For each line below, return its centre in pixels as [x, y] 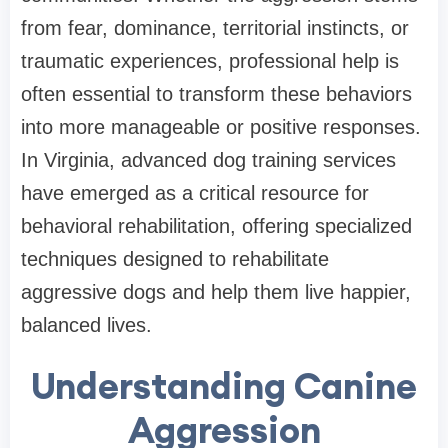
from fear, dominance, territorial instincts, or [215, 28]
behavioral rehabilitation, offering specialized [216, 226]
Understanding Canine [224, 386]
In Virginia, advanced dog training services [208, 160]
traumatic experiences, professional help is [210, 61]
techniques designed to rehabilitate [175, 259]
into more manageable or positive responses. [221, 127]
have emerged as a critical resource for [195, 193]
